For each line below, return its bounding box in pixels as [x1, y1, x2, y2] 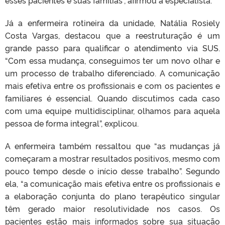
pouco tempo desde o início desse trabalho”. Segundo [5, 165, 220, 177]
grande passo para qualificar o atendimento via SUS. [5, 42, 220, 54]
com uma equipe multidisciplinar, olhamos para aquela [5, 105, 220, 117]
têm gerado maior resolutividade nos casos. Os [5, 203, 220, 214]
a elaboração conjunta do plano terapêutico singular [5, 190, 220, 202]
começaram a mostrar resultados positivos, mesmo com [5, 153, 220, 164]
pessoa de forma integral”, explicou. [5, 118, 139, 129]
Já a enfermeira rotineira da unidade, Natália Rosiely [5, 17, 220, 29]
